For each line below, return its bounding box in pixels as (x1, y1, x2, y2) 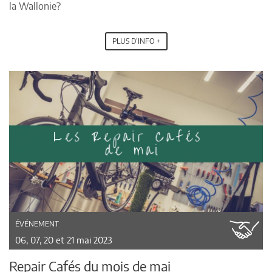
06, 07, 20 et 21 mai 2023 (15, 234, 112, 245)
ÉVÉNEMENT (15, 219, 59, 228)
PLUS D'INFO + (112, 36, 160, 46)
